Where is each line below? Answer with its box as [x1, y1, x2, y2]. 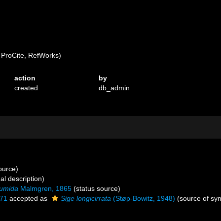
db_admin [99, 84, 130, 92]
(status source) [72, 184, 120, 192]
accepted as [7, 194, 49, 202]
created [14, 84, 38, 92]
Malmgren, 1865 [18, 184, 72, 192]
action [14, 74, 36, 82]
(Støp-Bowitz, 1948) [111, 194, 175, 202]
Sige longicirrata [61, 194, 111, 202]
